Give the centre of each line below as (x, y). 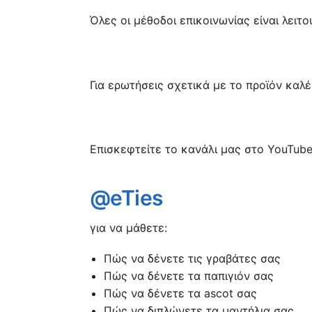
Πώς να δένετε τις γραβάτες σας (192, 259)
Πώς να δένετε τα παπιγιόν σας (188, 276)
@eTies (126, 197)
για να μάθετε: (128, 227)
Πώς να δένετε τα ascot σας (180, 294)
